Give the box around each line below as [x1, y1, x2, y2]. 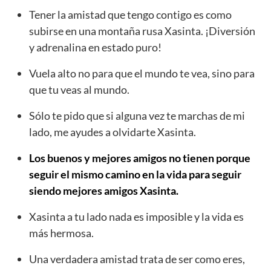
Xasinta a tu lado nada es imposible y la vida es [29, 210, 244, 224]
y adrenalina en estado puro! [29, 41, 162, 54]
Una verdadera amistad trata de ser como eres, [29, 252, 245, 266]
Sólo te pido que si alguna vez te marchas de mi [29, 109, 245, 123]
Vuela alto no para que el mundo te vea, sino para [29, 67, 255, 80]
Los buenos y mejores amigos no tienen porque [29, 151, 250, 165]
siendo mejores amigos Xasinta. [29, 184, 178, 198]
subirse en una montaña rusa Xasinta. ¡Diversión [29, 24, 255, 38]
